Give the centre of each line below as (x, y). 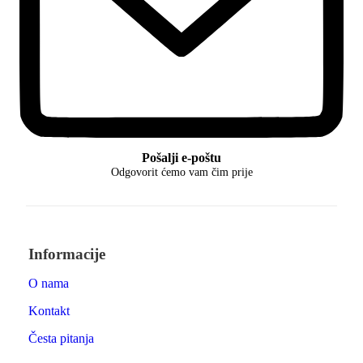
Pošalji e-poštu (181, 158)
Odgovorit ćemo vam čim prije (181, 173)
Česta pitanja (61, 339)
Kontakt (49, 311)
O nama (49, 284)
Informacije (67, 254)
